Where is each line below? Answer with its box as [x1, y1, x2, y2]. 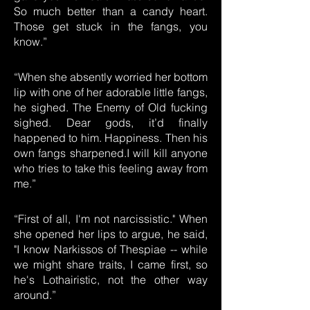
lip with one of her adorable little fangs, [14, 85, 208, 99]
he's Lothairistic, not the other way [14, 273, 208, 286]
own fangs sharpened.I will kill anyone [14, 146, 208, 160]
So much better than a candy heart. [14, 4, 208, 18]
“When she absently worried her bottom [14, 70, 208, 84]
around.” [14, 288, 56, 302]
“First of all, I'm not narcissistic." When [14, 212, 208, 226]
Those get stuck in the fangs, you [14, 19, 208, 33]
